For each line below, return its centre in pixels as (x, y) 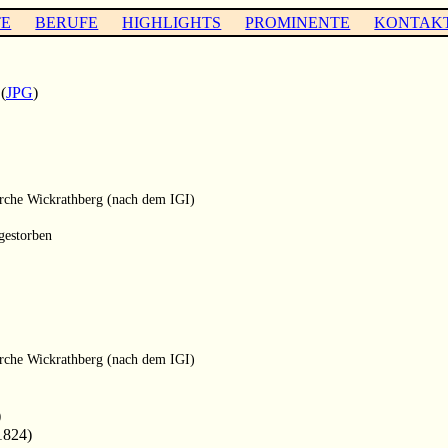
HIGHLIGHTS (172, 22)
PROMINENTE (298, 22)
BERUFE (67, 22)
